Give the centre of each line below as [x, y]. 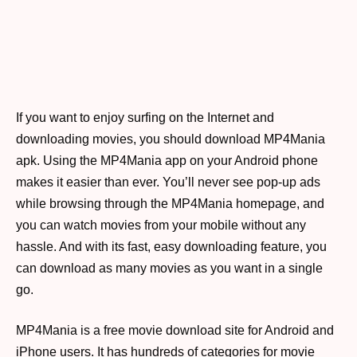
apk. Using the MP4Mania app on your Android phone [167, 160]
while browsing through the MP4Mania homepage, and [170, 203]
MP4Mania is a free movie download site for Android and [175, 331]
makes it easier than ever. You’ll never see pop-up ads [168, 182]
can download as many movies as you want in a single [169, 268]
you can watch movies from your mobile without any [161, 225]
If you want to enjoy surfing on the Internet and [145, 117]
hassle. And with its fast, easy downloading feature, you [171, 246]
